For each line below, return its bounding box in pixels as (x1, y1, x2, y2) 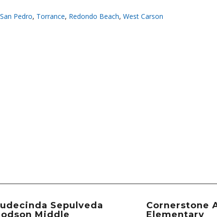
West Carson (123, 12, 163, 21)
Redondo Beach (69, 12, 119, 21)
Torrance (36, 12, 65, 21)
